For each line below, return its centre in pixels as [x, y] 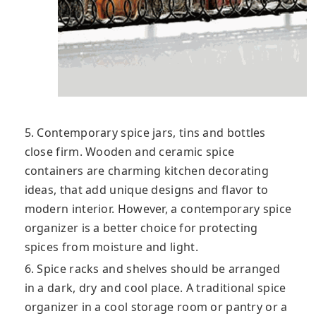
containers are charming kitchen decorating [147, 171]
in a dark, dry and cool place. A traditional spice [155, 288]
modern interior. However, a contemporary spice [158, 209]
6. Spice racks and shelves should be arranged [152, 269]
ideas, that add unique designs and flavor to [146, 190]
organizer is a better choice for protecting [141, 228]
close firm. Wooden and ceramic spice [129, 152]
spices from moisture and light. [111, 247]
